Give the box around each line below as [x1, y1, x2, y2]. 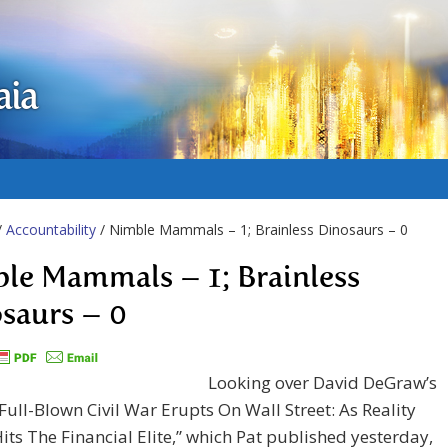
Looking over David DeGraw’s [208, 371, 437, 395]
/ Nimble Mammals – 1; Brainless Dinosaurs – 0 [96, 220, 408, 239]
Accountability [6, 220, 96, 239]
